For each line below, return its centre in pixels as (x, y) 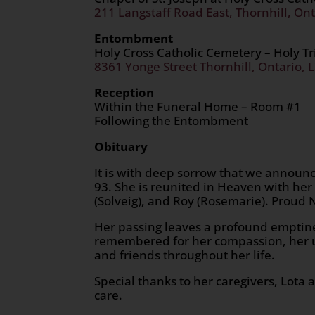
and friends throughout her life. (185, 255)
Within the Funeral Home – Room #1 (198, 106)
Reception (124, 92)
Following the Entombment (172, 120)
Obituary (121, 146)
